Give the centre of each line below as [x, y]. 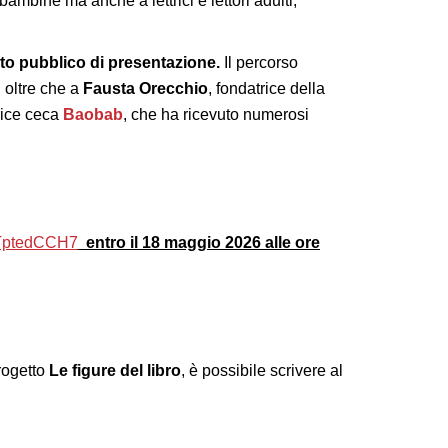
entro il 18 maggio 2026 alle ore [203, 242]
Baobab [93, 114]
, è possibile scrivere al [262, 370]
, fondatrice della [266, 88]
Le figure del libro [115, 370]
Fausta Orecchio [145, 88]
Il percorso [259, 62]
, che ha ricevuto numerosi [216, 114]
